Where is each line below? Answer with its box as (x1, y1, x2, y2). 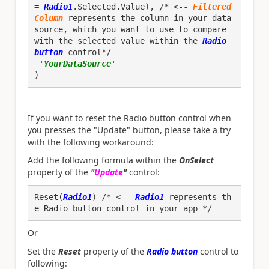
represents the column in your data (63, 13, 231, 23)
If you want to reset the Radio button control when (28, 112, 231, 124)
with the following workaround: (28, 136, 154, 148)
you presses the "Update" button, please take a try (28, 124, 231, 136)
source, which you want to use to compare (34, 24, 226, 34)
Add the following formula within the (28, 154, 179, 166)
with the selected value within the (34, 35, 198, 46)
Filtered (193, 1, 231, 11)
